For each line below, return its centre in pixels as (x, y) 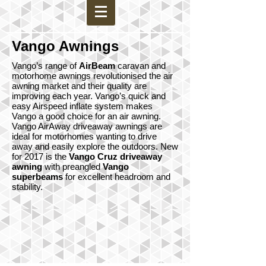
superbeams (37, 177)
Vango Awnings (65, 46)
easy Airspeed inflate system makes (82, 106)
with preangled (72, 167)
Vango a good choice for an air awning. (86, 116)
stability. (27, 187)
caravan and (140, 66)
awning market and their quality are (79, 86)
